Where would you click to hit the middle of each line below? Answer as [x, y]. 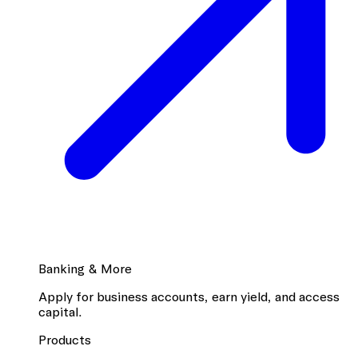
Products [65, 340]
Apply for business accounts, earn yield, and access [189, 296]
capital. [60, 312]
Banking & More [85, 268]
